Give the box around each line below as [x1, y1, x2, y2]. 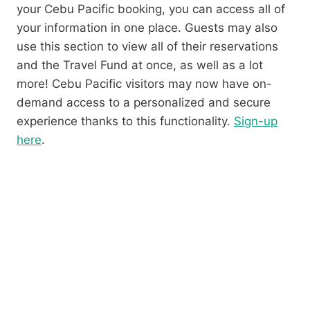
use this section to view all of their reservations [17, 39, 278, 54]
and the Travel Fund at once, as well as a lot [17, 58, 263, 73]
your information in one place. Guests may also [17, 21, 277, 35]
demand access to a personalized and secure [17, 95, 271, 110]
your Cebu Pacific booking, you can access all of [17, 2, 285, 17]
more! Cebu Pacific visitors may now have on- [17, 77, 272, 91]
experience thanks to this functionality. [17, 114, 234, 129]
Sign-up [234, 114, 277, 129]
